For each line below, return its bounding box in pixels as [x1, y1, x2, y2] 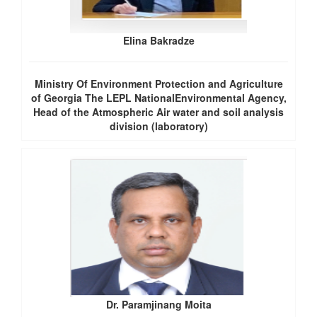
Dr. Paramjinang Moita [105, 297, 212, 311]
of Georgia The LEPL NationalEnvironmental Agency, [30, 91, 287, 105]
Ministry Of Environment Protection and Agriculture [34, 76, 283, 91]
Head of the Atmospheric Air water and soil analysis [33, 105, 284, 119]
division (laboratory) [109, 119, 208, 133]
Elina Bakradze [122, 33, 195, 47]
